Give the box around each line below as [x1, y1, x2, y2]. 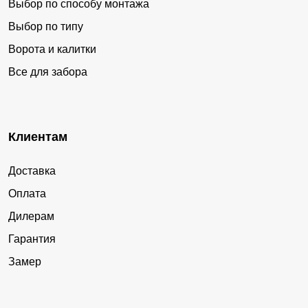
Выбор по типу [8, 21, 83, 33]
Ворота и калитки [8, 43, 96, 56]
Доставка [8, 165, 56, 177]
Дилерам [8, 210, 54, 223]
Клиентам [8, 130, 67, 144]
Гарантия [8, 233, 56, 245]
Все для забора [8, 66, 87, 78]
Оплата [8, 188, 46, 200]
